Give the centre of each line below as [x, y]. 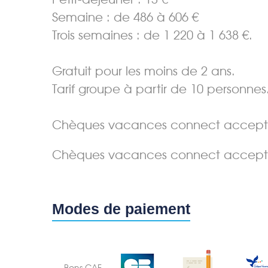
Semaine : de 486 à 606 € [125, 17]
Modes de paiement [121, 208]
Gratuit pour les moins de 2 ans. [144, 71]
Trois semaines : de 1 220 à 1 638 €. [152, 35]
